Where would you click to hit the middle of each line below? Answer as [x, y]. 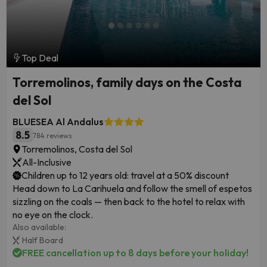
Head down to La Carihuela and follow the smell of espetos [132, 189]
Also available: [39, 227]
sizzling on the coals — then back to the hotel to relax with [129, 202]
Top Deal [40, 58]
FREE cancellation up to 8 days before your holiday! [135, 253]
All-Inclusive [47, 162]
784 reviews [52, 135]
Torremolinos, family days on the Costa [127, 83]
